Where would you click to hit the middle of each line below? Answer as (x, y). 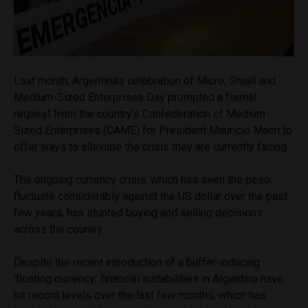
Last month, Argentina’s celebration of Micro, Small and (145, 80)
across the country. (59, 229)
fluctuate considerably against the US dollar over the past (151, 196)
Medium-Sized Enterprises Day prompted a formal (135, 97)
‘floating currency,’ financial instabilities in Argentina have (148, 278)
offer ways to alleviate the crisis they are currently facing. (151, 146)
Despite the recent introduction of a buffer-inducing (137, 262)
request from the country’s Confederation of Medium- (142, 113)
